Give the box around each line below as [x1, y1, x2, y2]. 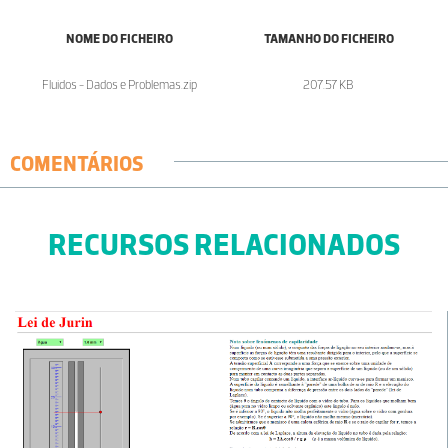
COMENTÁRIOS [10, 151, 144, 177]
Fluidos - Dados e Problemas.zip [42, 77, 197, 93]
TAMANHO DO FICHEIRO [263, 31, 394, 47]
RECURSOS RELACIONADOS [48, 226, 400, 264]
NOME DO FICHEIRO [66, 31, 173, 47]
